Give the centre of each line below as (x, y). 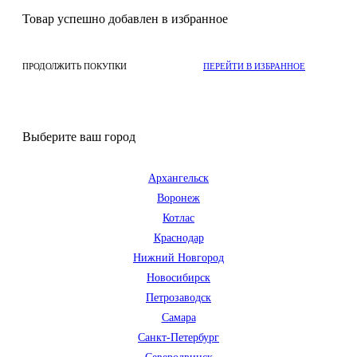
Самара (178, 317)
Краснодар (178, 237)
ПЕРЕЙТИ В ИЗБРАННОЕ (254, 66)
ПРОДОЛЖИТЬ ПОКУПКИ (75, 66)
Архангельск (178, 178)
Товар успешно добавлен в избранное (125, 18)
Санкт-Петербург (178, 337)
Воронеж (178, 198)
